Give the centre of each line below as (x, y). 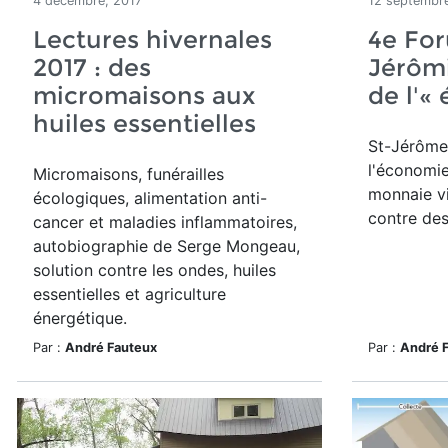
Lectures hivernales (152, 39)
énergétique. (80, 318)
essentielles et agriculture (129, 294)
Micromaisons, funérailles (128, 174)
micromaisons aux (144, 95)
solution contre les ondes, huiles (154, 270)
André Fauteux (111, 347)
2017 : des (92, 67)
